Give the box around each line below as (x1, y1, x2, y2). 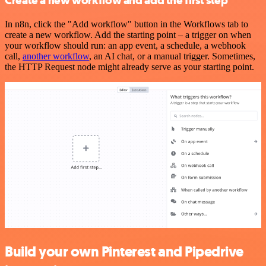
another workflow (23, 50, 89, 61)
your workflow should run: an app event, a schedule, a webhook (5, 40, 246, 50)
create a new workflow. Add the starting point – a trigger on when (5, 29, 251, 40)
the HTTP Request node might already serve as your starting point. (5, 61, 254, 72)
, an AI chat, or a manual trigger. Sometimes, (89, 50, 255, 61)
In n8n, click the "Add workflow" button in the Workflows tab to (5, 18, 248, 29)
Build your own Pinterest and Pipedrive (5, 242, 243, 261)
